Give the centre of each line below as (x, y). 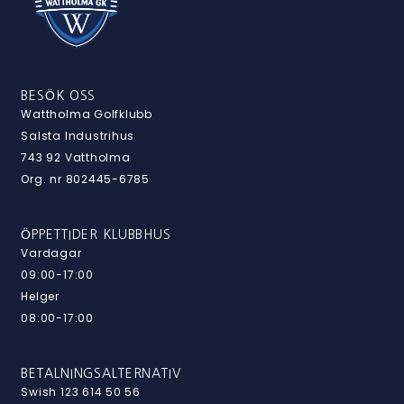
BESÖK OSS (59, 96)
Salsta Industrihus (78, 136)
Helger (40, 297)
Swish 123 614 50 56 (81, 392)
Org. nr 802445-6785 (85, 179)
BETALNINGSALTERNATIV (101, 374)
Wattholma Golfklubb (87, 115)
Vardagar (51, 253)
